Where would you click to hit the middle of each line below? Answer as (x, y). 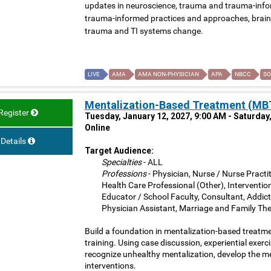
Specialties (121, 162)
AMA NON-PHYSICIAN (168, 74)
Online (97, 128)
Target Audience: (119, 151)
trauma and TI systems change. (144, 31)
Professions (124, 174)
